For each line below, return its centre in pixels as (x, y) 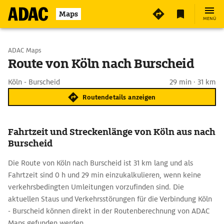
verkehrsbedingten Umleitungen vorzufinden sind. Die (96, 187)
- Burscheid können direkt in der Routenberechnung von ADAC (109, 211)
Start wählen (49, 50)
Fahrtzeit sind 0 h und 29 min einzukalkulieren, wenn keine (104, 175)
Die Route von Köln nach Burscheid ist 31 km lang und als (100, 163)
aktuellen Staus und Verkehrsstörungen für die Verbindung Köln (110, 199)
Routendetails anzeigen (119, 97)
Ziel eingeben (50, 76)
